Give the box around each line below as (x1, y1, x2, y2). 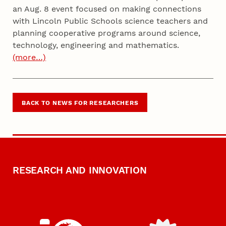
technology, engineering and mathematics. (13, 40, 180, 50)
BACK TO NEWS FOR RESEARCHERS (22, 99, 139, 106)
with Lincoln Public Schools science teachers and (13, 16, 208, 26)
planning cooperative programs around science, (13, 28, 201, 38)
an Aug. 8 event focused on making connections (13, 4, 202, 14)
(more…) (13, 52, 46, 63)
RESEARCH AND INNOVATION (13, 164, 147, 176)
